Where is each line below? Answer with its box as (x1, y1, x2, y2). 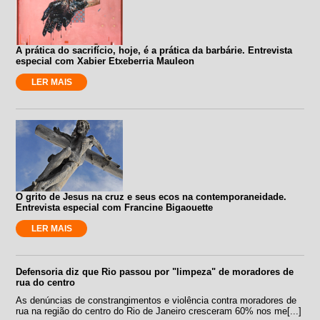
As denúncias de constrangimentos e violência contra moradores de (16, 294, 297, 306)
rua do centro (16, 276, 76, 288)
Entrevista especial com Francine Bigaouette (16, 201, 214, 213)
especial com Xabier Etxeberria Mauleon (16, 55, 195, 66)
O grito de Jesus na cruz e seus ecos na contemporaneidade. (16, 191, 287, 202)
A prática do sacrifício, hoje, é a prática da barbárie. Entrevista (16, 44, 293, 56)
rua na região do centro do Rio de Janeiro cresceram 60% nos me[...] (16, 305, 302, 316)
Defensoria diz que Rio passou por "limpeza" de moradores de (16, 266, 294, 277)
